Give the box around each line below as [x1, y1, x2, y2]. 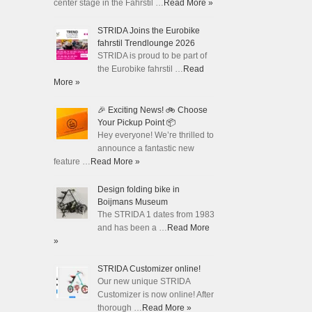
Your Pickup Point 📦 [97, 117, 175, 127]
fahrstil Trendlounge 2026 [97, 38, 195, 48]
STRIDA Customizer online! [97, 263, 201, 274]
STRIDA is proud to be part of [97, 50, 207, 61]
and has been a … [97, 222, 167, 233]
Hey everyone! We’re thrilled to [97, 130, 214, 140]
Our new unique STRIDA [97, 276, 190, 286]
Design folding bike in [97, 184, 180, 194]
